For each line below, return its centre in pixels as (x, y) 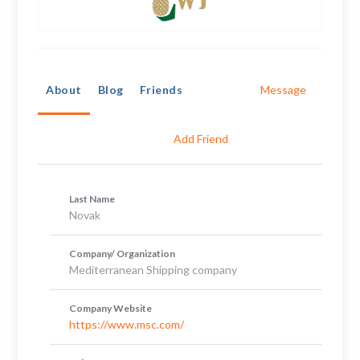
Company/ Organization (122, 253)
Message (283, 89)
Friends (161, 89)
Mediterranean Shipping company (153, 269)
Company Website (110, 308)
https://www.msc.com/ (126, 324)
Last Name (92, 198)
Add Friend (200, 138)
